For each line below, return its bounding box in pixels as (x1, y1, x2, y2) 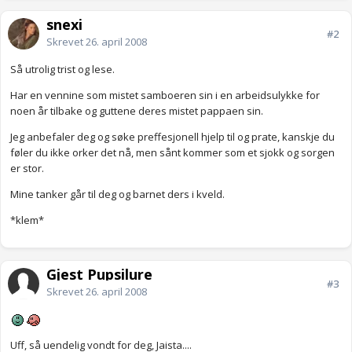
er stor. (10, 161, 44, 176)
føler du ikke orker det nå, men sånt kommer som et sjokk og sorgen (10, 145, 335, 160)
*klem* (10, 213, 44, 228)
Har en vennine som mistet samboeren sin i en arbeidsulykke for (10, 88, 320, 103)
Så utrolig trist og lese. (10, 62, 115, 77)
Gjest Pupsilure (46, 265, 152, 284)
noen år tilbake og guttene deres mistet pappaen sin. (10, 104, 263, 119)
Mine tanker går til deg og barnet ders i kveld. (10, 187, 225, 202)
